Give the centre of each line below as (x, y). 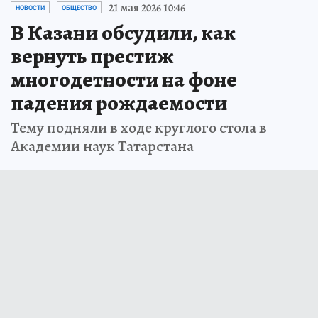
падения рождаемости (119, 103)
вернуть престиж (92, 56)
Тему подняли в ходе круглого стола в (139, 127)
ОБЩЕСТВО (79, 7)
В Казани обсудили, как (123, 32)
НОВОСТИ (30, 7)
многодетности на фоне (124, 79)
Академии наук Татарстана (102, 146)
